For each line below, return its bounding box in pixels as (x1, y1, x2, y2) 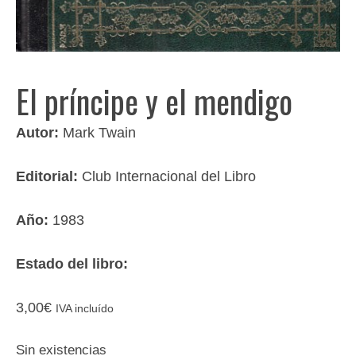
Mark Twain (63, 124, 136, 141)
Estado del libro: (16, 255, 128, 272)
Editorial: (16, 168, 82, 184)
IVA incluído (56, 302, 114, 315)
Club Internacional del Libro (82, 168, 256, 184)
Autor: (16, 124, 63, 141)
